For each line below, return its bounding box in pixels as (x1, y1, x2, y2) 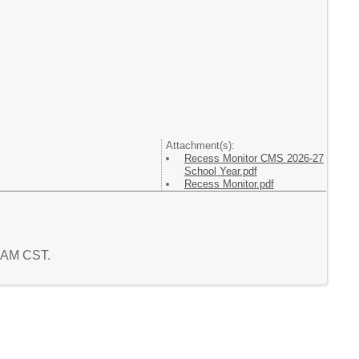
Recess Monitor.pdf (184, 178, 274, 191)
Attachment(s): (165, 139, 235, 152)
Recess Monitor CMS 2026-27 (184, 152, 324, 165)
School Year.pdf (184, 165, 257, 178)
